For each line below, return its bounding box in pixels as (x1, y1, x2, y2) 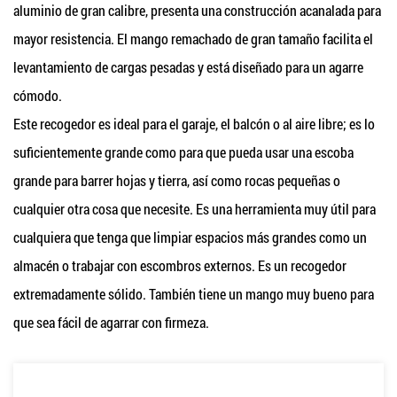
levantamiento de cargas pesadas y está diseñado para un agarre (13, 58, 363, 76)
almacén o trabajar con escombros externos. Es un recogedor (13, 256, 346, 275)
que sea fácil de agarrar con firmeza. (13, 313, 209, 331)
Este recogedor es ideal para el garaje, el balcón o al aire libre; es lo (13, 114, 375, 133)
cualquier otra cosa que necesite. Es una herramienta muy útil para (13, 199, 376, 218)
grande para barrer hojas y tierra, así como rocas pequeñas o (13, 171, 340, 190)
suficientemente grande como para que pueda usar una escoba (13, 143, 354, 161)
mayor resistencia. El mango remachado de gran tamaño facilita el (13, 29, 373, 48)
